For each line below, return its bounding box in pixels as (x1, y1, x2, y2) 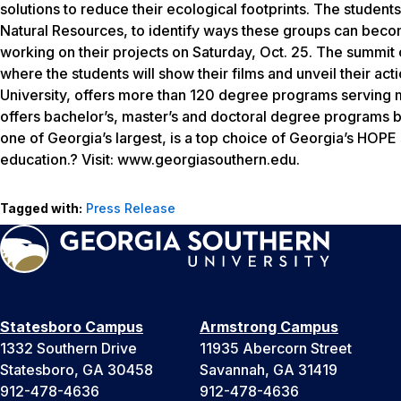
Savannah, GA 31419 (200, 360, 337, 379)
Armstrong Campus (200, 317, 338, 336)
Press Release (86, 200, 175, 216)
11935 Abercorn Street (200, 338, 352, 357)
